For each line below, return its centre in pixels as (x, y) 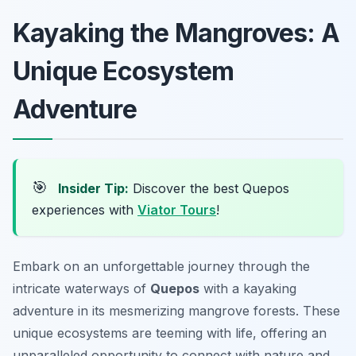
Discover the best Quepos (209, 189)
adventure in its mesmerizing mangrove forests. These (176, 311)
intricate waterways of (81, 289)
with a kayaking (248, 289)
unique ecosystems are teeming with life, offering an (170, 333)
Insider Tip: (93, 189)
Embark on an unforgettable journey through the (161, 267)
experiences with (85, 210)
